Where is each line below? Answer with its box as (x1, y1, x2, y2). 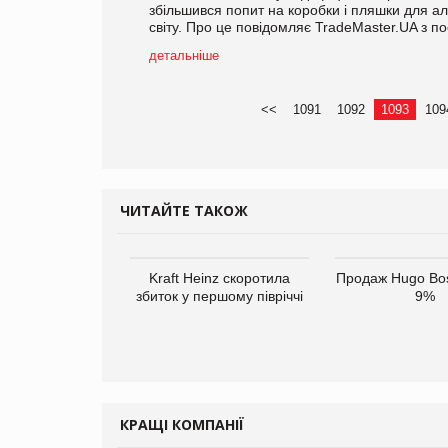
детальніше (149, 47, 219, 63)
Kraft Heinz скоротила (149, 269, 290, 286)
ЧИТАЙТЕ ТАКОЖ (120, 200, 248, 220)
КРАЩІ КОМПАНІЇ (120, 414, 244, 434)
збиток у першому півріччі (136, 287, 303, 304)
